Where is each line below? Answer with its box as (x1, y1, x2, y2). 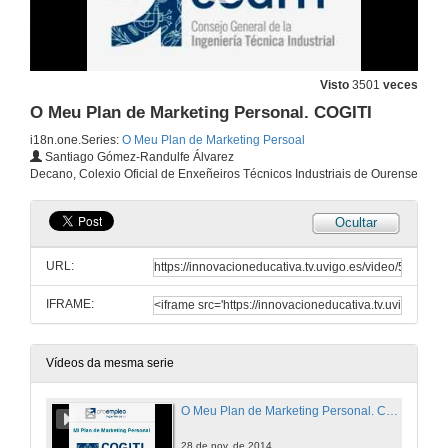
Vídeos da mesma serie (46, 356, 174, 371)
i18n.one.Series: (30, 133, 122, 148)
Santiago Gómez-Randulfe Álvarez (42, 150, 234, 165)
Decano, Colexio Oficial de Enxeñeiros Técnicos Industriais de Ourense (30, 167, 418, 182)
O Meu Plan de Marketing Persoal (122, 133, 305, 148)
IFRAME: (46, 297, 94, 312)
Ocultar (335, 215, 377, 231)
